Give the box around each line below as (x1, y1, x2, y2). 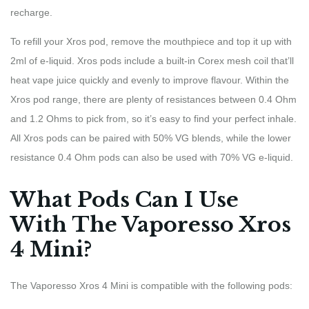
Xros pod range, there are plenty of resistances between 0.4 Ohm (10, 93, 297, 105)
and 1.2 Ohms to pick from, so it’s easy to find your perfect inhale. (10, 112, 297, 124)
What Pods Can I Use (10, 186, 239, 212)
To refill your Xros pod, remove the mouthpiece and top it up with (10, 35, 292, 47)
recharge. (10, 6, 52, 18)
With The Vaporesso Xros (10, 211, 291, 237)
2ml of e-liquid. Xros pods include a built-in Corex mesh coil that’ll (10, 54, 294, 66)
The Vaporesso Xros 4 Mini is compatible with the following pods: (10, 279, 292, 291)
